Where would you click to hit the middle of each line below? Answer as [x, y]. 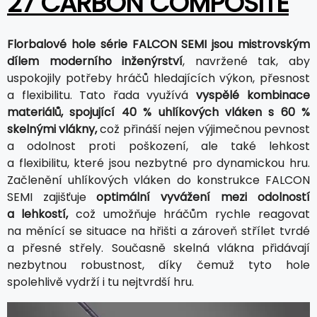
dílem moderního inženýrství [95, 61]
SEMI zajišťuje [52, 197]
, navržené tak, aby [246, 61]
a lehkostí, [38, 214]
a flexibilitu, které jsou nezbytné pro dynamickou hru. [158, 163]
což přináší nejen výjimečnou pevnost [203, 129]
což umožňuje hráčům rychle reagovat [189, 214]
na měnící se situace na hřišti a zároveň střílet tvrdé [158, 231]
